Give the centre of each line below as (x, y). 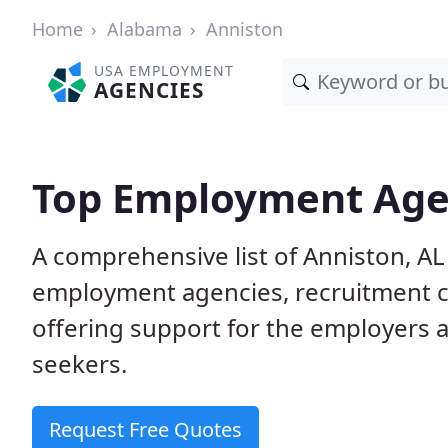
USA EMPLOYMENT (164, 70)
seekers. (79, 363)
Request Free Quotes (145, 429)
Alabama (144, 29)
